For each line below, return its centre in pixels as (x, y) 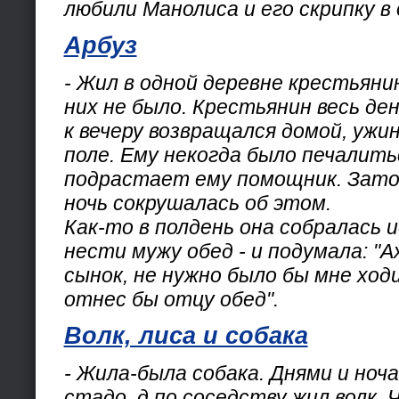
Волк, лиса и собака (186, 336)
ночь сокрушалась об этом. (197, 203)
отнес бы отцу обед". (171, 299)
